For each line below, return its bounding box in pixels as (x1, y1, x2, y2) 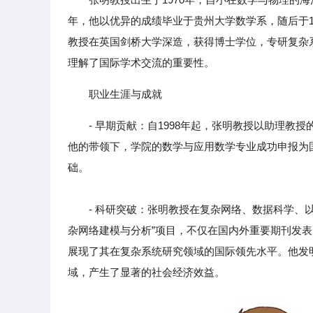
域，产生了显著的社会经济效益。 (68, 266, 225, 278)
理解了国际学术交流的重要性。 (68, 57, 214, 68)
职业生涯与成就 (89, 88, 162, 100)
